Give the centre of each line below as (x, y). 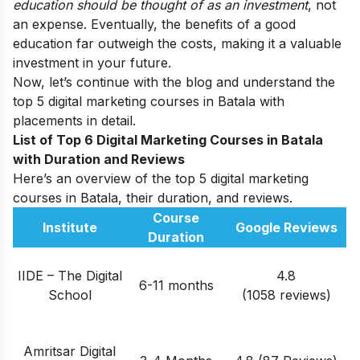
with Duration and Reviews (99, 159)
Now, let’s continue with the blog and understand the (174, 82)
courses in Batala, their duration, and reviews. (153, 197)
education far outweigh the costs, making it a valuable (177, 43)
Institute (70, 227)
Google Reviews (286, 227)
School (70, 295)
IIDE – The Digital (70, 275)
